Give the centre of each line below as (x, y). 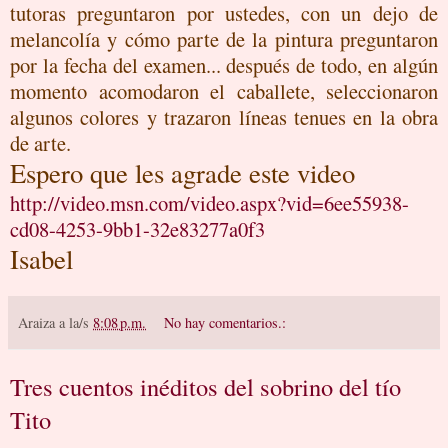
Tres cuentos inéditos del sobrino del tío (205, 386)
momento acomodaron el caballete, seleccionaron (224, 90)
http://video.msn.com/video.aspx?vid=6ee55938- (209, 202)
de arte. (40, 142)
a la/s (76, 322)
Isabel (41, 258)
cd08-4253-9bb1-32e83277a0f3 (137, 228)
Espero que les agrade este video (182, 172)
